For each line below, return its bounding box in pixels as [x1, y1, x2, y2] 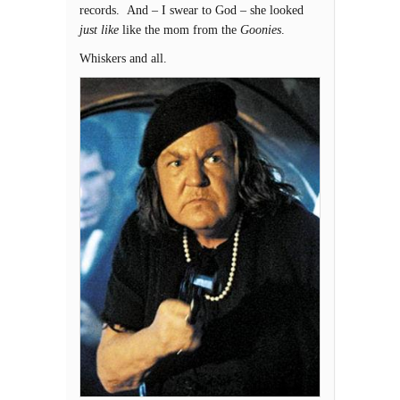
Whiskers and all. [79, 51, 167, 66]
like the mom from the [119, 22, 240, 37]
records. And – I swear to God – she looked [79, 3, 304, 18]
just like [79, 22, 119, 37]
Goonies [240, 22, 281, 37]
